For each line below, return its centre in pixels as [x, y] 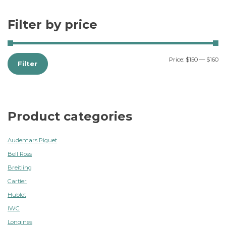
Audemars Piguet [32, 140]
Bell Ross [20, 154]
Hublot [17, 194]
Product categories [70, 116]
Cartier [17, 181]
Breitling [20, 167]
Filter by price [52, 24]
